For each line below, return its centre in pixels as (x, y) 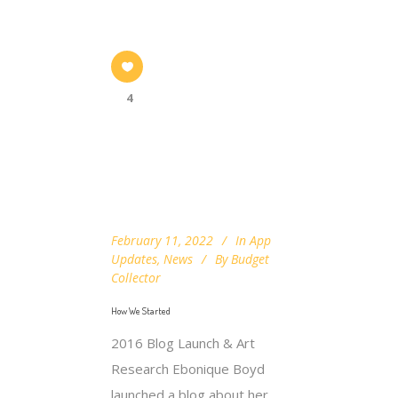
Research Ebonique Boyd (188, 368)
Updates (134, 259)
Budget (250, 259)
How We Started (141, 310)
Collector (136, 277)
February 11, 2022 (162, 240)
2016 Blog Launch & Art (183, 342)
